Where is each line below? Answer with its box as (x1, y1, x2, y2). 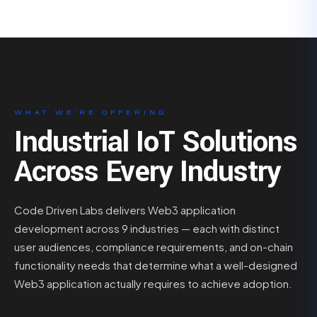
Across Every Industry (14, 151, 281, 192)
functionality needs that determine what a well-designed (14, 258, 297, 272)
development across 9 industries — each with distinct (14, 221, 279, 235)
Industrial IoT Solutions (14, 121, 297, 163)
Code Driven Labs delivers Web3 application (14, 202, 236, 217)
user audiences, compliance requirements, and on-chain (14, 239, 293, 253)
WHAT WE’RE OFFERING (14, 108, 168, 117)
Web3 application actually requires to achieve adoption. (14, 276, 292, 290)
